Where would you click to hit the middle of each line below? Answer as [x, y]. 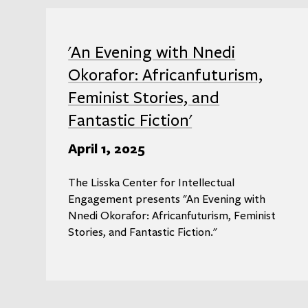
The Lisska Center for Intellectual [152, 183]
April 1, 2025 [107, 148]
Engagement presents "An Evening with [167, 199]
